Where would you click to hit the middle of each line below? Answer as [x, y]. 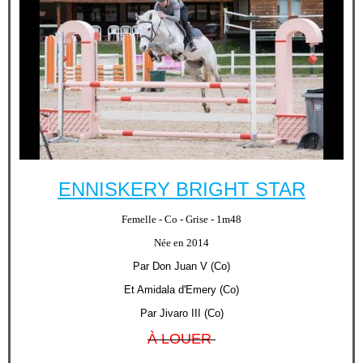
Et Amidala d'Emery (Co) [181, 289]
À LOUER [181, 338]
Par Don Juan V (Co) [181, 266]
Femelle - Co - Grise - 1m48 [181, 219]
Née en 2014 [181, 242]
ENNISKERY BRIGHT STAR [181, 189]
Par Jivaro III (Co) [181, 313]
